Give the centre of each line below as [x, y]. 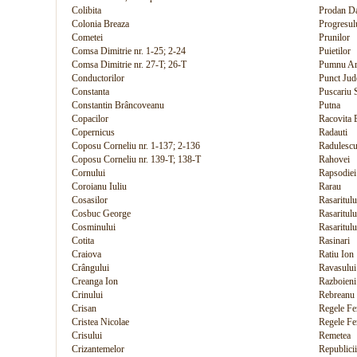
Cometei [87, 37]
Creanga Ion [95, 281]
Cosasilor [90, 200]
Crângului [90, 268]
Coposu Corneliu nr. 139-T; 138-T [136, 159]
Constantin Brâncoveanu [118, 105]
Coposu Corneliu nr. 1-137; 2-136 [136, 146]
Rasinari [334, 241]
